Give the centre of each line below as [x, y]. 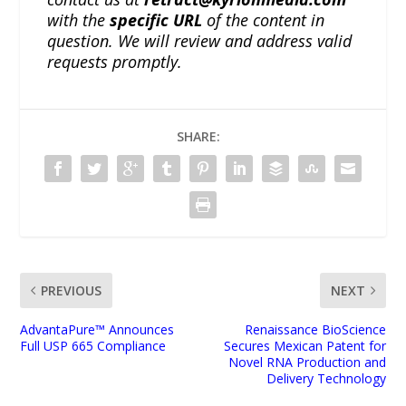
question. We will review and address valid [200, 40]
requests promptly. [115, 61]
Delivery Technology [326, 378]
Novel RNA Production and [307, 362]
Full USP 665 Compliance [93, 345]
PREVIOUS [72, 290]
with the [79, 19]
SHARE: [198, 136]
